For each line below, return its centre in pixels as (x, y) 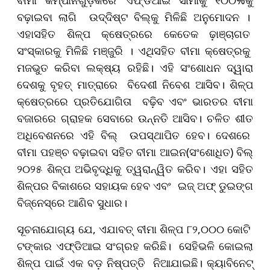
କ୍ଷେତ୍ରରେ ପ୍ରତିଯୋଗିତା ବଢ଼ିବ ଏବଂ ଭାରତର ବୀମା (135, 102)
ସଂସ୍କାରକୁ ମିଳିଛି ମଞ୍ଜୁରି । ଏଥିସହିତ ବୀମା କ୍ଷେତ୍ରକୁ (135, 51)
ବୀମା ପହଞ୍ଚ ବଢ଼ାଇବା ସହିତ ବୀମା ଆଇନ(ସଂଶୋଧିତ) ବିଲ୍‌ (135, 152)
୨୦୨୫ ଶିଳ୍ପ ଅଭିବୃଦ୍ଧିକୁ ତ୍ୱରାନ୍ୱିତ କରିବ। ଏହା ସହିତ (135, 169)
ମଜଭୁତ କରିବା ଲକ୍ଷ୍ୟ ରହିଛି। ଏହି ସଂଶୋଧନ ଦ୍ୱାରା (135, 68)
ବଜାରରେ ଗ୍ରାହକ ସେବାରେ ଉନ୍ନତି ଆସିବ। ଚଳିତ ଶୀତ (135, 118)
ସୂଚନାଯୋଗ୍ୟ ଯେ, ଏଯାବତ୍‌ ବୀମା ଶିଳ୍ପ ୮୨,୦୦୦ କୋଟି (135, 229)
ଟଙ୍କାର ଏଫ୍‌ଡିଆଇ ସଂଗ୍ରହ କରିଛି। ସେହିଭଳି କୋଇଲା (135, 246)
